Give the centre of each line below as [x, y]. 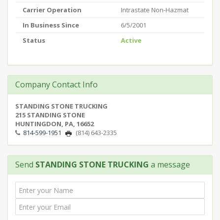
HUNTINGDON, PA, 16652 [55, 124]
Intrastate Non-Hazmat [155, 10]
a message [169, 165]
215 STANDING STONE [50, 115]
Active [131, 40]
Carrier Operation [52, 10]
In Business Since [51, 25]
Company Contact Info [56, 84]
